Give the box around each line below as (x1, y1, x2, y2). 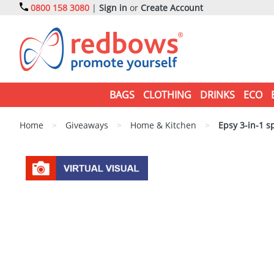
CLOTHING (143, 88, 191, 102)
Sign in (99, 2, 127, 13)
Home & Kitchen (130, 119, 196, 131)
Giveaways (65, 119, 108, 131)
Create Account (141, 2, 203, 13)
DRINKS (199, 88, 235, 102)
